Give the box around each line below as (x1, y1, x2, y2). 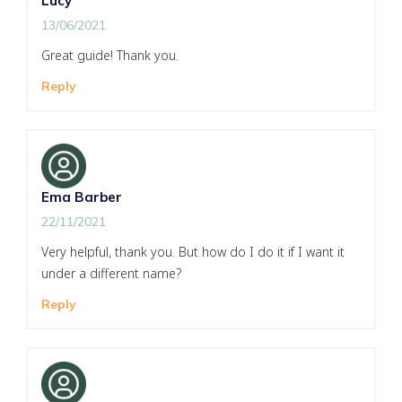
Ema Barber (41, 188, 122, 206)
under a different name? (41, 265, 181, 283)
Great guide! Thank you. (41, 47, 179, 65)
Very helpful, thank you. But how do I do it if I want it (41, 243, 345, 261)
